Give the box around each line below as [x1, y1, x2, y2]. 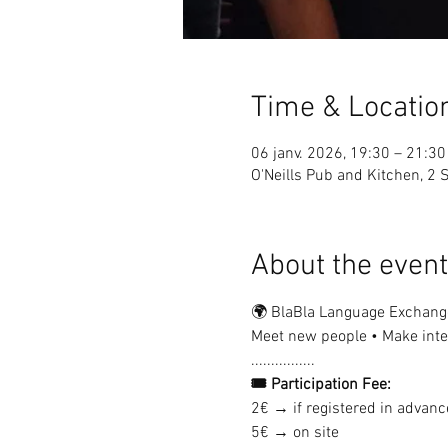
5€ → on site [250, 423, 339, 443]
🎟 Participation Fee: [250, 375, 391, 395]
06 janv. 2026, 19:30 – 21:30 [250, 144, 446, 164]
